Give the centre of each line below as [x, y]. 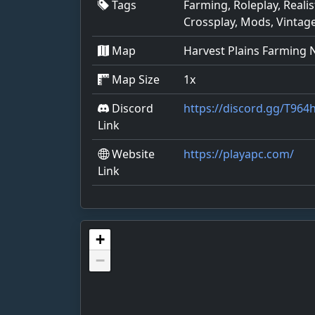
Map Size [134, 79]
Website [132, 154]
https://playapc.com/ [239, 154]
